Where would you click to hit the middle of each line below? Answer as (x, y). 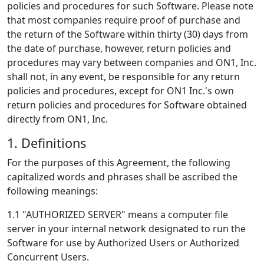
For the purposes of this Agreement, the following (119, 163)
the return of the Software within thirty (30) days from (128, 34)
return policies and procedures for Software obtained (127, 105)
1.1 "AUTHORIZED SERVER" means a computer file (118, 214)
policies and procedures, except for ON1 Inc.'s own (121, 91)
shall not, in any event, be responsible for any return (123, 77)
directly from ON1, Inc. (57, 119)
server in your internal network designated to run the (126, 229)
